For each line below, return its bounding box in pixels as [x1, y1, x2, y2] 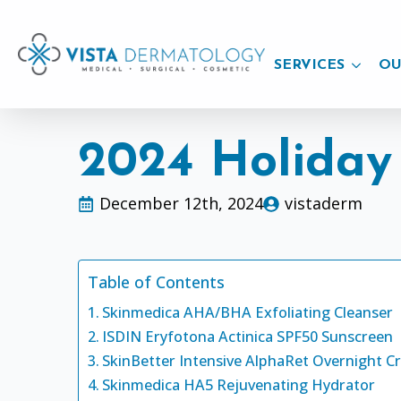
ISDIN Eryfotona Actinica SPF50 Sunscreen [102, 327, 394, 346]
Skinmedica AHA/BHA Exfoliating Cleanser [102, 303, 394, 322]
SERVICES [274, 58, 345, 73]
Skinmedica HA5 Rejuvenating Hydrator [102, 375, 376, 395]
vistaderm [285, 192, 363, 214]
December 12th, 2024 [99, 192, 264, 214]
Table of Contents [88, 271, 226, 294]
